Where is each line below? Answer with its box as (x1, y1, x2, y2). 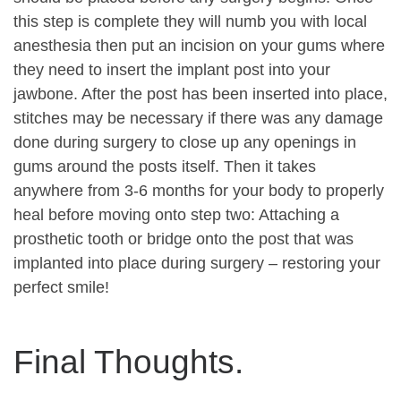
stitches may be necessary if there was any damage (13, 108, 383, 127)
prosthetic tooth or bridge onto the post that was (13, 229, 354, 248)
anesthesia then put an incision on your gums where (13, 36, 385, 55)
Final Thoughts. (13, 343, 243, 381)
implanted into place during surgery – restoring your (13, 253, 380, 272)
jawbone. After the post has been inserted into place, (13, 84, 388, 103)
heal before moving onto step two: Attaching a (13, 205, 339, 224)
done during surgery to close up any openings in (13, 132, 356, 151)
